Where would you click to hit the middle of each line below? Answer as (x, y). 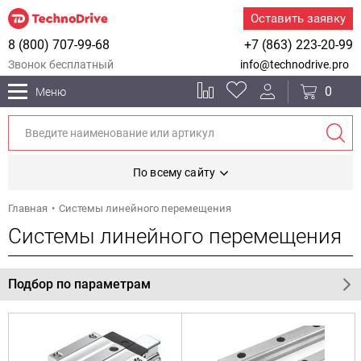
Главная (28, 208)
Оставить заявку (298, 19)
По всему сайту (174, 172)
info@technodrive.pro (295, 64)
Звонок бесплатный (61, 64)
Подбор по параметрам (79, 284)
